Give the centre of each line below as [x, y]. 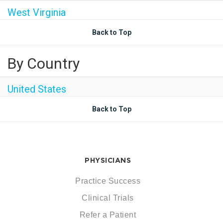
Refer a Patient [108, 215]
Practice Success [108, 181]
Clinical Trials [108, 198]
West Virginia [37, 12]
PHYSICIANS [108, 160]
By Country [44, 63]
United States [37, 89]
